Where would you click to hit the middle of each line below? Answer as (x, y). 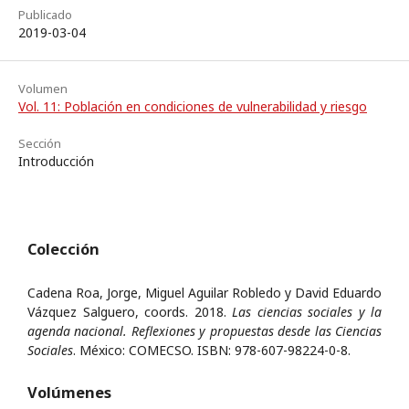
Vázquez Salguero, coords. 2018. (130, 311)
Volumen (43, 89)
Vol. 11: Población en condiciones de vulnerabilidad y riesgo (193, 106)
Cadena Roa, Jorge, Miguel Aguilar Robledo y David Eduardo (204, 292)
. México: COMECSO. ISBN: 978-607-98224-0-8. (212, 350)
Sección (40, 143)
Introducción (56, 161)
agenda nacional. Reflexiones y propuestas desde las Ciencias (204, 330)
